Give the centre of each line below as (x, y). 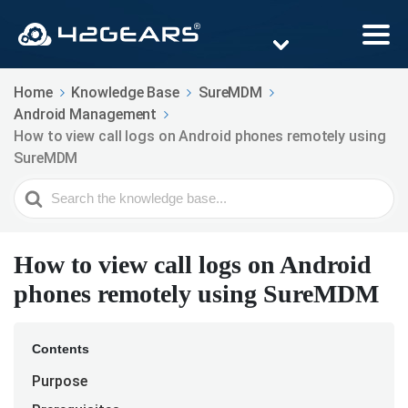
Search (37, 189)
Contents (61, 349)
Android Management (86, 115)
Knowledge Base (126, 93)
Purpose (61, 382)
